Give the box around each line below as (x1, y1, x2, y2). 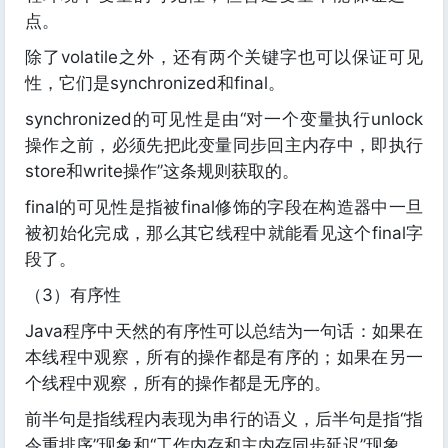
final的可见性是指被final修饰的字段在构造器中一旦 (25, 197, 423, 218)
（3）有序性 (25, 285, 121, 306)
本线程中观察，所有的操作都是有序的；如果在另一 (25, 347, 423, 368)
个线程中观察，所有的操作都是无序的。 (25, 373, 331, 394)
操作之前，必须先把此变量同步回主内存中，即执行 (25, 135, 423, 156)
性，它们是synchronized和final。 (25, 73, 285, 94)
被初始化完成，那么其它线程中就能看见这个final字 (25, 223, 423, 244)
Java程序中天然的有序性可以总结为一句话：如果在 (25, 321, 423, 342)
